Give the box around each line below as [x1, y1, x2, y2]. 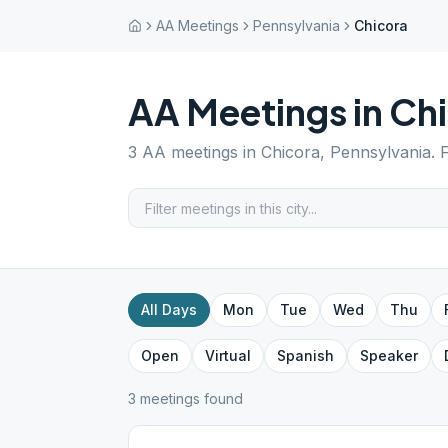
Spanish [277, 347, 334, 364]
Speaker [360, 347, 418, 364]
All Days [141, 301, 197, 318]
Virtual [205, 347, 251, 364]
